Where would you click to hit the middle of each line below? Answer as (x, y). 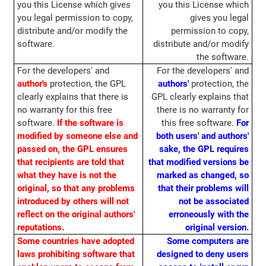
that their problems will (204, 189)
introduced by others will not (73, 202)
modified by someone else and (77, 136)
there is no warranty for (203, 110)
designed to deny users (203, 254)
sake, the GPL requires (204, 149)
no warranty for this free (64, 110)
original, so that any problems (76, 189)
